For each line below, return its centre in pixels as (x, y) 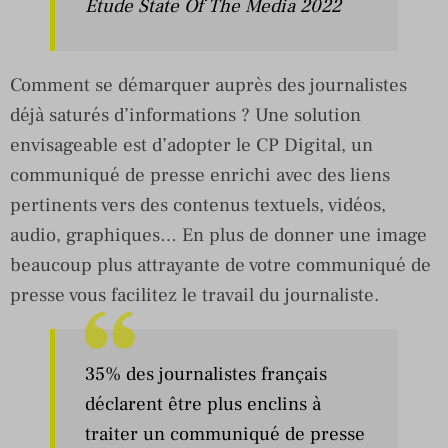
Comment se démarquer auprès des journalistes (208, 84)
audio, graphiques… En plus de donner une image (218, 234)
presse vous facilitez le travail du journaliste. (194, 294)
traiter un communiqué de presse (225, 433)
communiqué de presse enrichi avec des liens (200, 174)
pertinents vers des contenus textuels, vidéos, (198, 204)
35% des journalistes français (206, 373)
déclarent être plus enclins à (203, 403)
